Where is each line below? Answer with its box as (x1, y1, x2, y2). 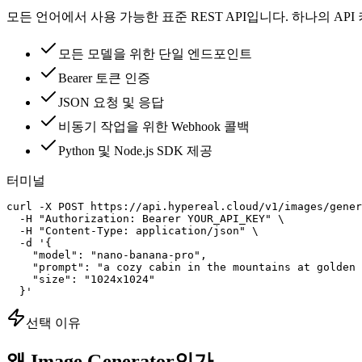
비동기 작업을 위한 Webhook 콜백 (58, 119, 250, 133)
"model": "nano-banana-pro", (6, 248, 207, 261)
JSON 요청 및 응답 (58, 95, 164, 109)
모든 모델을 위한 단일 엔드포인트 (58, 46, 252, 61)
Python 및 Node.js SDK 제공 (58, 143, 213, 158)
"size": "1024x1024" (6, 272, 155, 285)
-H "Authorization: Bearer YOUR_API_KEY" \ (6, 212, 284, 225)
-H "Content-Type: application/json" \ (6, 224, 259, 237)
